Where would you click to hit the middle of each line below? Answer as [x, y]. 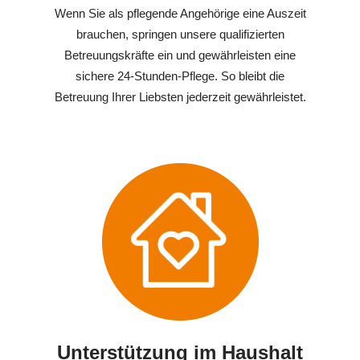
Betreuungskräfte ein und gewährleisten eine [180, 55]
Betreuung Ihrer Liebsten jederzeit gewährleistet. [180, 97]
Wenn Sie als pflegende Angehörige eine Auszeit [180, 14]
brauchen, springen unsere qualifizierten [180, 35]
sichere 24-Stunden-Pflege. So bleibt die [180, 76]
